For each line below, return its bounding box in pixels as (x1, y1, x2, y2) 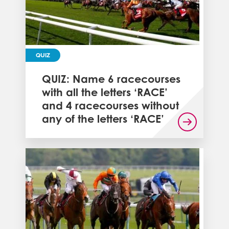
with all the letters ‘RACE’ (42, 85, 168, 99)
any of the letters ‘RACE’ (42, 111, 164, 125)
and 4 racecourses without (42, 98, 179, 112)
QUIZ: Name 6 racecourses (42, 72, 180, 85)
